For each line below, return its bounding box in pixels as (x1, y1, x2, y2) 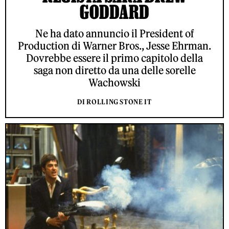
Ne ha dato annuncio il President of (35, 27, 194, 40)
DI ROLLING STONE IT (77, 98, 152, 107)
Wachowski (88, 76, 141, 89)
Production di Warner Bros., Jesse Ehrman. (18, 39, 211, 53)
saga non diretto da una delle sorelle (33, 64, 196, 77)
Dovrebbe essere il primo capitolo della (26, 52, 203, 65)
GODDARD (80, 1, 149, 23)
